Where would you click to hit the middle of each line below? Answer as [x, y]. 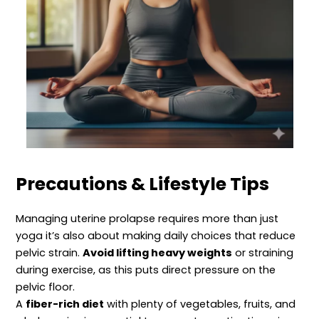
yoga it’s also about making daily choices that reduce [156, 236]
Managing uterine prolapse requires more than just [147, 219]
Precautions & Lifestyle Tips [143, 184]
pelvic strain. [49, 253]
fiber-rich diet [65, 304]
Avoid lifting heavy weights [158, 253]
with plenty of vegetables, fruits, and [200, 304]
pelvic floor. [46, 287]
